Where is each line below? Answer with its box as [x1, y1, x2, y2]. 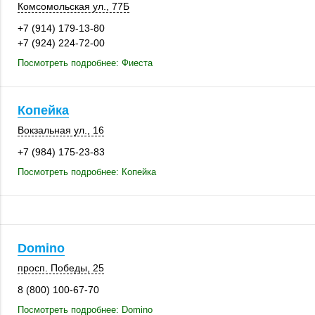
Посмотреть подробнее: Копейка [18, 167, 156, 177]
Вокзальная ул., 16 [18, 124, 104, 136]
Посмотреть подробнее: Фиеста [18, 58, 153, 68]
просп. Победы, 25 [18, 262, 104, 274]
